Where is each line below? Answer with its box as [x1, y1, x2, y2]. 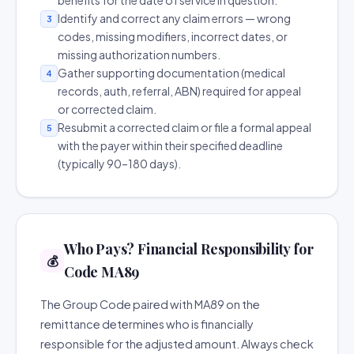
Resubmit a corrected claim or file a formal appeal [58, 120, 311, 134]
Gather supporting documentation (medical [58, 66, 285, 80]
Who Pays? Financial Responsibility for [64, 239, 314, 258]
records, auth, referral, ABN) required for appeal [58, 84, 301, 98]
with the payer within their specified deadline [58, 138, 283, 153]
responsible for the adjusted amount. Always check [40, 337, 314, 351]
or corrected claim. [58, 102, 156, 116]
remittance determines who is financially [40, 317, 254, 331]
